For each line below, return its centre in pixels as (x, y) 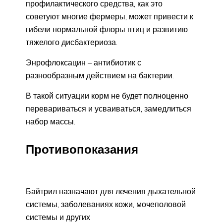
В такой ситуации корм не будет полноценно (107, 96)
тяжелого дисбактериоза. (72, 42)
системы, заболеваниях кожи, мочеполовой (106, 204)
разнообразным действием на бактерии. (100, 76)
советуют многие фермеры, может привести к (110, 17)
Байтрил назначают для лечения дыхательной (111, 191)
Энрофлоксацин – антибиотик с (83, 63)
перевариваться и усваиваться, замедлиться (109, 109)
